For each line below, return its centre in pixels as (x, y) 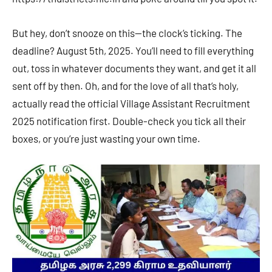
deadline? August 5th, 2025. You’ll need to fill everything (133, 51)
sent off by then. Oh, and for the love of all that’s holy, (125, 86)
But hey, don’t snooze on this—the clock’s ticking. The (127, 33)
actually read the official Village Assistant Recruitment (131, 104)
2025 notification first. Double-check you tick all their (129, 121)
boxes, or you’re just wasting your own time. (106, 139)
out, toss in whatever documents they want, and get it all (134, 68)
